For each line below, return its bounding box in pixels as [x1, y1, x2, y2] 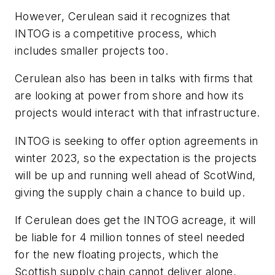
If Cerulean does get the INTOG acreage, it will [15, 214, 256, 227]
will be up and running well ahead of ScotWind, [15, 168, 256, 182]
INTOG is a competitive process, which [15, 26, 217, 40]
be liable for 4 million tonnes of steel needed [15, 231, 245, 244]
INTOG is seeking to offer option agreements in [15, 134, 258, 147]
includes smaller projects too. [15, 44, 168, 57]
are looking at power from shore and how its [15, 89, 244, 103]
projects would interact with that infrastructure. [15, 106, 260, 120]
